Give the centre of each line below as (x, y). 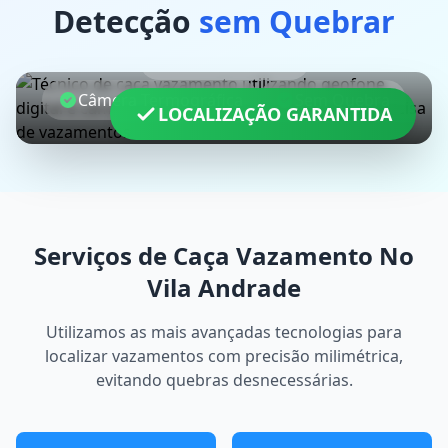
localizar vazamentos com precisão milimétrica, (224, 356)
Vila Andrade (224, 287)
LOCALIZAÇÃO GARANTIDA (275, 114)
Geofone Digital (234, 60)
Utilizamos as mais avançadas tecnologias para (224, 332)
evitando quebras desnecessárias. (224, 380)
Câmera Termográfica (160, 100)
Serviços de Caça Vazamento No (224, 255)
